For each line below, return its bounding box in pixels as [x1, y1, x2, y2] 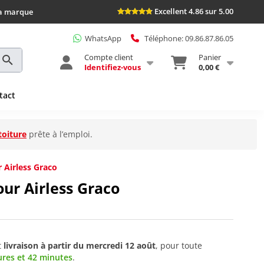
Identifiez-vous [84, 61, 141, 72]
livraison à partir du [4, 239, 86, 251]
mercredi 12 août [86, 239, 156, 251]
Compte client [84, 51, 133, 62]
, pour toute [156, 239, 202, 251]
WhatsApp [85, 32, 121, 44]
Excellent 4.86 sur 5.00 [154, 6, 233, 16]
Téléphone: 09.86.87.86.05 [144, 32, 233, 44]
